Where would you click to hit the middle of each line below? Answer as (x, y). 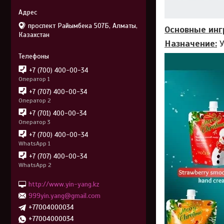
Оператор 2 (35, 100)
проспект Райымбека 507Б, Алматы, (83, 25)
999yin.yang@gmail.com (64, 195)
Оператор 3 (34, 122)
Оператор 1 (34, 79)
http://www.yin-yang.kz (64, 184)
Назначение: (191, 43)
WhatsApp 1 (34, 143)
